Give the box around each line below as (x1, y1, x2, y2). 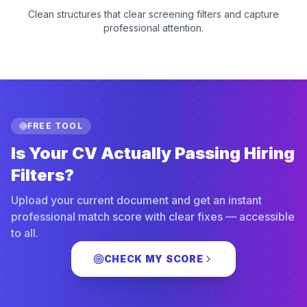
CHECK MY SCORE (103, 253, 204, 265)
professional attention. (103, 22, 204, 34)
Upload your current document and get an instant (11, 193, 262, 207)
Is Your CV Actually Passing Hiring (11, 143, 295, 163)
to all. (11, 226, 38, 240)
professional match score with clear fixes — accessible (11, 210, 295, 223)
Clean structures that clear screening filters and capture (28, 8, 279, 20)
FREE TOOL (27, 121, 83, 131)
